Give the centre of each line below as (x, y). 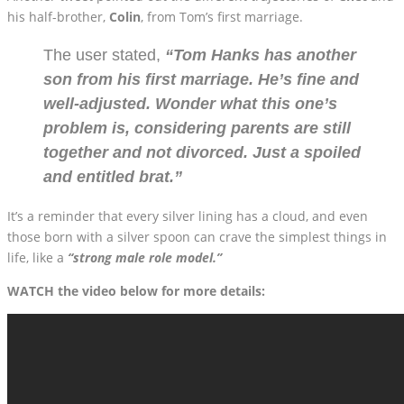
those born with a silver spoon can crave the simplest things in (197, 236)
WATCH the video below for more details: (136, 290)
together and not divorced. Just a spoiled (202, 152)
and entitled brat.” (113, 176)
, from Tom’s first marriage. (222, 16)
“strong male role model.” (143, 257)
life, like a (36, 257)
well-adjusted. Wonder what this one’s (190, 103)
